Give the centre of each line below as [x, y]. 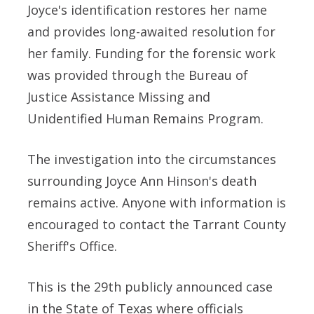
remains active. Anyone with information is [157, 202]
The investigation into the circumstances [152, 159]
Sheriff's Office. [72, 246]
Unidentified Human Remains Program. [145, 118]
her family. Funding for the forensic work [151, 53]
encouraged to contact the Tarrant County [157, 224]
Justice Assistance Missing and [119, 96]
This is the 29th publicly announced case [150, 286]
